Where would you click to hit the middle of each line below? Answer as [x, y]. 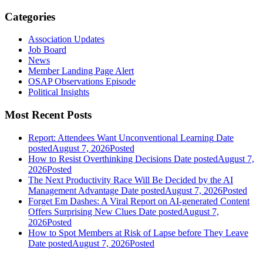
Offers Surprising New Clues [82, 211]
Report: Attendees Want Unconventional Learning [121, 137]
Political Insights [59, 92]
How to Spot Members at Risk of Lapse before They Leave [138, 232]
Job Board [47, 50]
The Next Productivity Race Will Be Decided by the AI [131, 180]
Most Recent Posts [48, 115]
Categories [30, 16]
